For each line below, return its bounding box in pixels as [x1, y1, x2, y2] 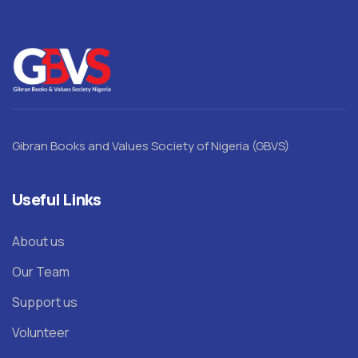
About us [12, 233, 65, 251]
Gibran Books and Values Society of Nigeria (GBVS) [12, 137, 289, 155]
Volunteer [12, 324, 70, 342]
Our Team [12, 263, 70, 281]
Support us [12, 293, 78, 312]
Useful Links [12, 189, 101, 211]
